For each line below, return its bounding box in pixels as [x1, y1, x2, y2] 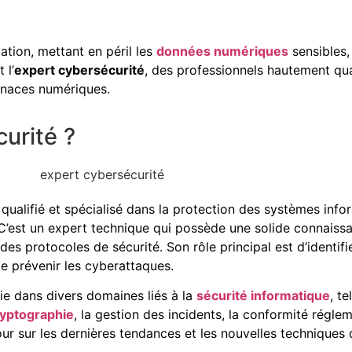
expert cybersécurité [14, 62, 145, 78]
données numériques [156, 43, 288, 59]
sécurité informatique [196, 288, 330, 304]
